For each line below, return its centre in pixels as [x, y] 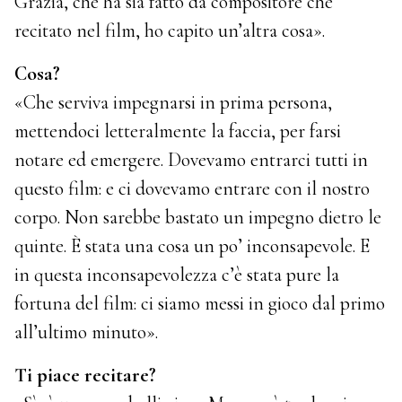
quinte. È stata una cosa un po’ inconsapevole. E [192, 245]
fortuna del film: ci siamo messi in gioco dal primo [200, 303]
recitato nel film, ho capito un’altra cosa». [170, 30]
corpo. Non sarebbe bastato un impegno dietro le [198, 217]
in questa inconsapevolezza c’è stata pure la [177, 274]
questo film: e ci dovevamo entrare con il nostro [192, 188]
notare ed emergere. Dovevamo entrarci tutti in [192, 159]
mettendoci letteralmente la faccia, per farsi [178, 131]
